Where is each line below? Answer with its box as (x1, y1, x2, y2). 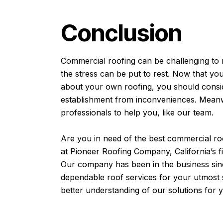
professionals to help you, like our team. (61, 107, 214, 117)
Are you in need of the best (61, 133, 167, 143)
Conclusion (61, 18, 187, 47)
